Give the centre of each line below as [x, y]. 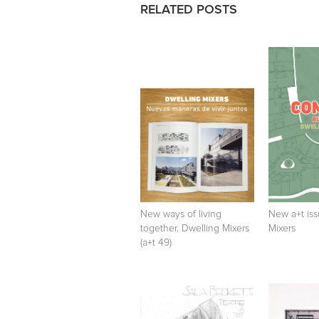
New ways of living [181, 214]
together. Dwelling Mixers [195, 228]
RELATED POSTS [189, 10]
